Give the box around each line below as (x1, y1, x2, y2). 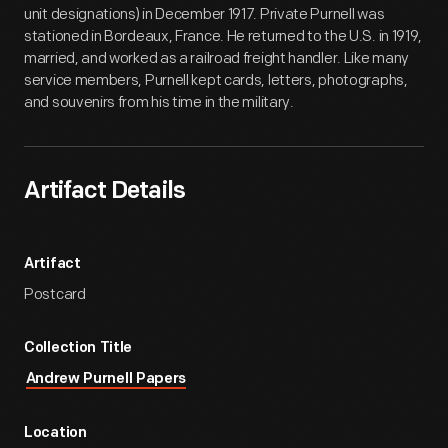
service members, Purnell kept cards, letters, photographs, (24, 71, 408, 90)
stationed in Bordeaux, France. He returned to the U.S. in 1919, (24, 27, 423, 46)
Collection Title (24, 341, 133, 356)
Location (24, 426, 87, 441)
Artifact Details (24, 180, 185, 204)
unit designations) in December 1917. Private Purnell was (24, 5, 385, 24)
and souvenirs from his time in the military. (24, 93, 294, 112)
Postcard (24, 285, 86, 304)
